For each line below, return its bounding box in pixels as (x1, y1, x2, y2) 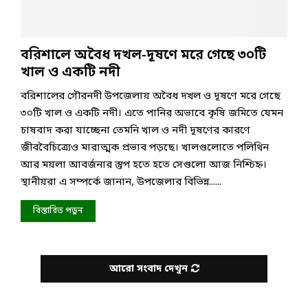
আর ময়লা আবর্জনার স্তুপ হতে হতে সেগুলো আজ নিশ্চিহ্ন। (21, 157, 267, 172)
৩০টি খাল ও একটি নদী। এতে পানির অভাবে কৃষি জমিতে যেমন (21, 106, 283, 120)
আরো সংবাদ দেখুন (109, 262, 188, 276)
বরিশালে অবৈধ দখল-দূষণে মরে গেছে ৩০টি (21, 46, 266, 65)
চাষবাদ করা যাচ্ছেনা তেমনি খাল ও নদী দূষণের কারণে (21, 123, 250, 137)
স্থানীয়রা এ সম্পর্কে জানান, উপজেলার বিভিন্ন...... (21, 175, 221, 189)
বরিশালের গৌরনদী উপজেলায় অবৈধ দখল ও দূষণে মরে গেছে (21, 89, 280, 103)
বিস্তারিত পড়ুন (33, 205, 83, 217)
